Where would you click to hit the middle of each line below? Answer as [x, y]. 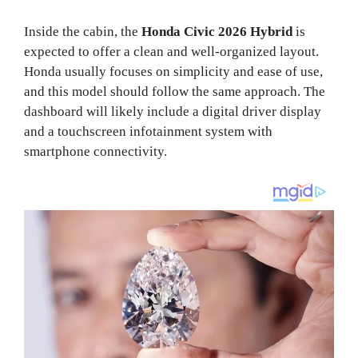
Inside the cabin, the [83, 31]
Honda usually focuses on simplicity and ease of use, [173, 71]
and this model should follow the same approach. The [175, 91]
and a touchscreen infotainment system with [148, 131]
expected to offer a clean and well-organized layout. [171, 51]
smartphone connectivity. [95, 151]
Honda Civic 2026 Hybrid [217, 31]
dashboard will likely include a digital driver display [173, 111]
